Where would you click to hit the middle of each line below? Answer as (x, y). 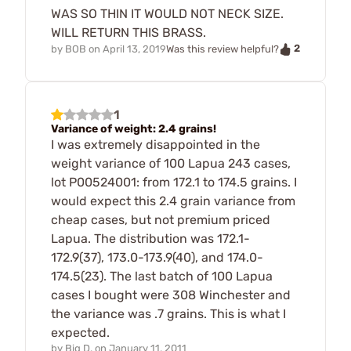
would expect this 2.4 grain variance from (173, 201)
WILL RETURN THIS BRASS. (128, 32)
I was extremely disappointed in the (156, 144)
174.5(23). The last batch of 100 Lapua (162, 276)
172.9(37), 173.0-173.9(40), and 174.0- (157, 257)
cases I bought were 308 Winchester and (171, 295)
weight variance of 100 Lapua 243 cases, (171, 163)
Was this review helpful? (223, 49)
